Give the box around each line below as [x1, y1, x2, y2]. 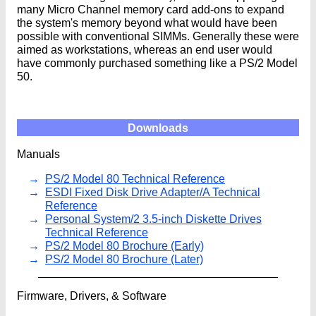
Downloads [128, 121, 188, 134]
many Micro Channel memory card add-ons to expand [17, 4, 284, 16]
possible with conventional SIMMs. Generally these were [17, 30, 299, 43]
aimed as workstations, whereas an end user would [17, 44, 272, 56]
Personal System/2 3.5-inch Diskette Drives [45, 213, 262, 226]
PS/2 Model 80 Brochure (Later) [45, 253, 203, 266]
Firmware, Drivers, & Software [17, 290, 166, 303]
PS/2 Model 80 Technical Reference [45, 173, 225, 186]
